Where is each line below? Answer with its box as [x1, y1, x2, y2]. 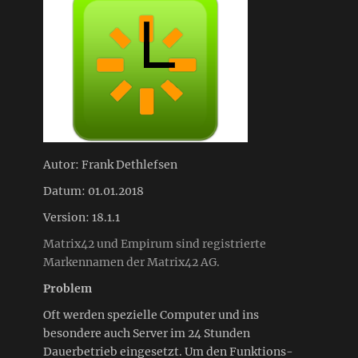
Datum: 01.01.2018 [43, 184, 144, 199]
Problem [43, 281, 92, 296]
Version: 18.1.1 [43, 210, 120, 225]
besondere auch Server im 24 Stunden [43, 326, 250, 341]
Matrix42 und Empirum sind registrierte [43, 237, 266, 252]
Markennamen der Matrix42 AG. [43, 255, 220, 270]
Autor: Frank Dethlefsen [43, 157, 177, 173]
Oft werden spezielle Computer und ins [43, 308, 259, 323]
